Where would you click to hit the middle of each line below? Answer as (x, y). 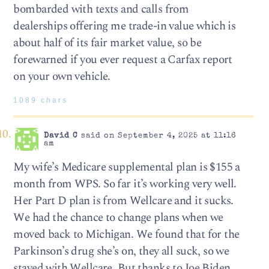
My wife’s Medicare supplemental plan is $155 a (127, 167)
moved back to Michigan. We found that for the (126, 234)
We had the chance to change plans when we (118, 217)
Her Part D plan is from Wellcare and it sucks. (123, 201)
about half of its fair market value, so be (107, 43)
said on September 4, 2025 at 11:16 (157, 136)
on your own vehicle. (62, 76)
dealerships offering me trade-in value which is (125, 26)
